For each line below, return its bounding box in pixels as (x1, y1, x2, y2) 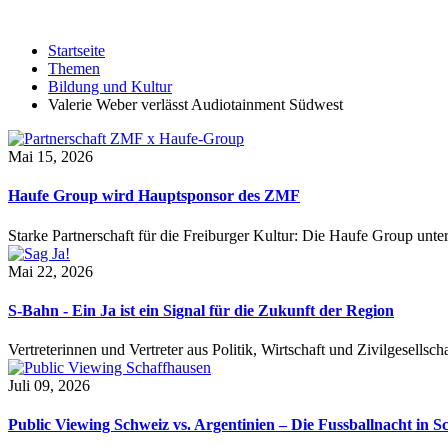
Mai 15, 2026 (8, 148, 93, 165)
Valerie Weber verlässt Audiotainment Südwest (48, 96, 343, 113)
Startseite (48, 42, 105, 59)
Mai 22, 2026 (8, 262, 93, 280)
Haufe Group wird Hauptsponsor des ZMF (8, 187, 300, 205)
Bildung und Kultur (48, 78, 172, 95)
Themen (48, 60, 100, 77)
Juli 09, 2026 (8, 377, 90, 395)
